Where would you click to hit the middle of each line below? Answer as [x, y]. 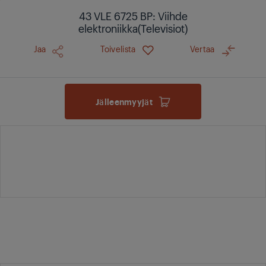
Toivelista [118, 48]
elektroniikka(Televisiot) [133, 28]
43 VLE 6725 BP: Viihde [133, 15]
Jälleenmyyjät [124, 101]
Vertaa [202, 48]
